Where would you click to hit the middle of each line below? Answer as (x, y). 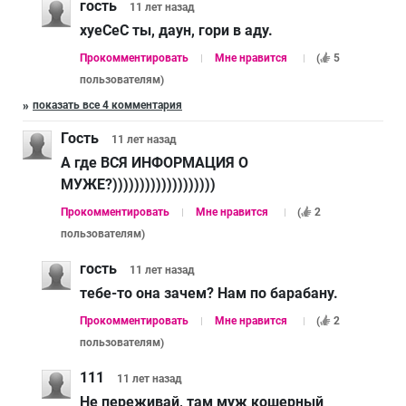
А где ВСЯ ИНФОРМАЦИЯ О (155, 162)
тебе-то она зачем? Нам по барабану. (209, 293)
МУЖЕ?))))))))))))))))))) (138, 184)
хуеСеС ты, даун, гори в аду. (176, 30)
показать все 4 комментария (107, 105)
